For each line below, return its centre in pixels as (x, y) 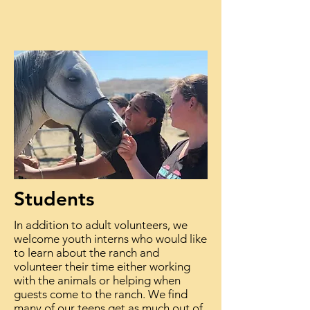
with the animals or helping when (97, 280)
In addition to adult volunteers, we (101, 225)
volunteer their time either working (102, 266)
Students (54, 199)
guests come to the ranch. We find (101, 294)
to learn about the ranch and (86, 253)
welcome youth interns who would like (110, 239)
